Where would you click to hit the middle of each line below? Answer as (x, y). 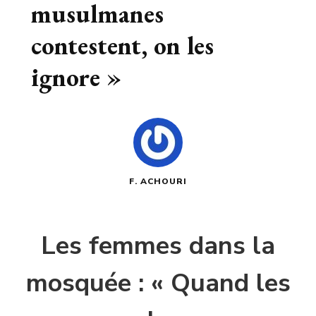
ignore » (76, 78)
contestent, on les (122, 46)
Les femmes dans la (158, 246)
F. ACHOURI (158, 182)
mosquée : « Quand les (158, 284)
